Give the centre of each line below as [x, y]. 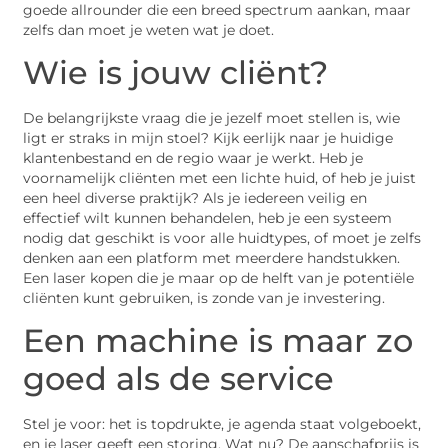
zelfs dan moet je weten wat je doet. [149, 29]
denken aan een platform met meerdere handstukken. [212, 257]
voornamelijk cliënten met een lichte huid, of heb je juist [220, 177]
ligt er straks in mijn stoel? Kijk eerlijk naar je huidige [208, 137]
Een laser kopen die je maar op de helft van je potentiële [219, 277]
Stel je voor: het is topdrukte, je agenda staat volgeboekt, [222, 424]
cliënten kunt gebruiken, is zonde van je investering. [204, 297]
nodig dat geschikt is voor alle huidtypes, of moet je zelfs [222, 237]
